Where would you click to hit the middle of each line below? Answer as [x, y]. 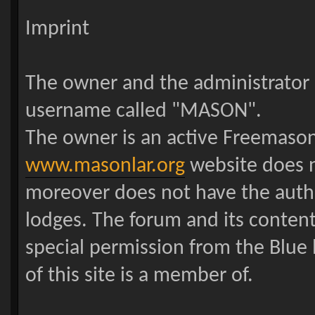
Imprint [57, 30]
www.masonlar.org [105, 167]
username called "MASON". [143, 112]
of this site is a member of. [139, 276]
